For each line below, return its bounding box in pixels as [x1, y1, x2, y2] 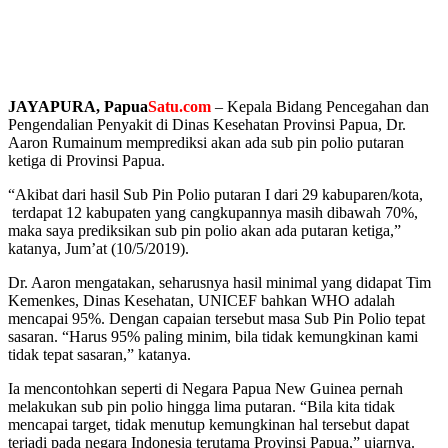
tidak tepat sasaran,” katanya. [8, 345, 191, 363]
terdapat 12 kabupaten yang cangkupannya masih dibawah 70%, [8, 203, 418, 221]
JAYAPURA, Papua [8, 97, 148, 115]
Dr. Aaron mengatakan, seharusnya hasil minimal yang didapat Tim [8, 273, 431, 291]
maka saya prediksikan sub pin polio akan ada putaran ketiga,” [8, 221, 401, 239]
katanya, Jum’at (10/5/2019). [8, 239, 189, 257]
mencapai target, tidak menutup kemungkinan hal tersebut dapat [8, 415, 409, 433]
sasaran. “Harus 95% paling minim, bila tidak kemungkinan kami [8, 327, 418, 345]
